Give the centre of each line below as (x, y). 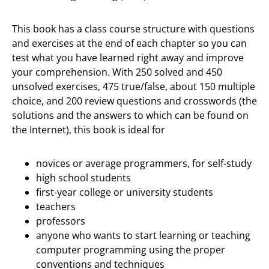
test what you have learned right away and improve (128, 58)
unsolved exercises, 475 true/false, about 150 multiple (134, 87)
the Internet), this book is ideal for (89, 130)
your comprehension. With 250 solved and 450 (117, 72)
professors (61, 221)
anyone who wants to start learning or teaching (143, 236)
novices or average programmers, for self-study (144, 164)
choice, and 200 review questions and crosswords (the (134, 101)
